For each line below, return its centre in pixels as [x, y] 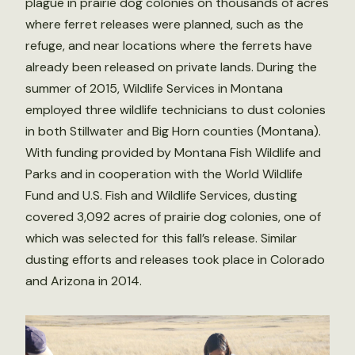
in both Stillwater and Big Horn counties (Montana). [173, 131]
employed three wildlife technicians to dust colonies [176, 109]
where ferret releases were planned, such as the [164, 24]
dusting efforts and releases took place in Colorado [175, 259]
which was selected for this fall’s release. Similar [161, 238]
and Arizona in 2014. [84, 281]
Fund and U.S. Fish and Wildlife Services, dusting [161, 195]
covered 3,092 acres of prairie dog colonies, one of [173, 216]
